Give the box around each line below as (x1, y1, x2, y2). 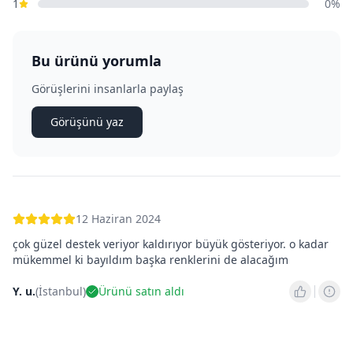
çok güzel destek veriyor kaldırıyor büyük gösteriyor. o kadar (13, 236, 329, 251)
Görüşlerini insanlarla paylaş (32, 80, 184, 96)
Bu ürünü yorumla (32, 50, 162, 70)
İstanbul (39, 283, 83, 299)
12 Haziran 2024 (76, 210, 161, 226)
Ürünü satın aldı (98, 283, 184, 299)
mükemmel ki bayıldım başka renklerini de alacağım (13, 251, 288, 267)
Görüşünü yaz (50, 113, 124, 129)
